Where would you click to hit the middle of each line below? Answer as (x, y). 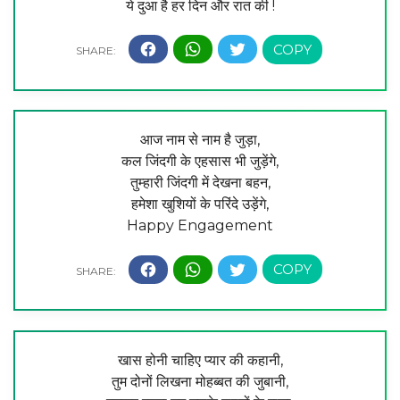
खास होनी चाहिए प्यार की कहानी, (200, 361)
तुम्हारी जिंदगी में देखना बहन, (200, 183)
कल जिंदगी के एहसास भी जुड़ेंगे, (200, 162)
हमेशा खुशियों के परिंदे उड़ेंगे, (200, 204)
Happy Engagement (200, 226)
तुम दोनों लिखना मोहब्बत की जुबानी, (200, 382)
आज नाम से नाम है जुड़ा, (200, 140)
